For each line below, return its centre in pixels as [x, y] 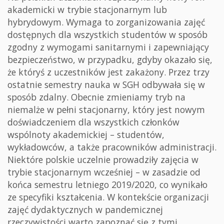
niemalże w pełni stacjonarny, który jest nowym [106, 109]
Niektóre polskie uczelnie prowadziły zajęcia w [103, 159]
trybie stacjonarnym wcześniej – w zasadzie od [104, 172]
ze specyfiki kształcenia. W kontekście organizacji [108, 197]
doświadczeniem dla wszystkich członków [93, 122]
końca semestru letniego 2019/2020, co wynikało [107, 184]
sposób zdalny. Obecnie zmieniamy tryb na [96, 97]
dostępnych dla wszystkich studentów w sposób [107, 34]
